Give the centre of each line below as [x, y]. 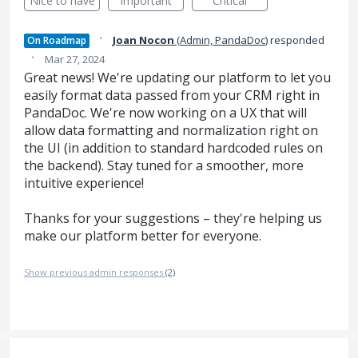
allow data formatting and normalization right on [171, 130]
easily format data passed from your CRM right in [172, 95]
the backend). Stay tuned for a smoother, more [164, 165]
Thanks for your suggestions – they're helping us [173, 219]
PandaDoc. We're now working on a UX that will [165, 113]
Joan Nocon [143, 40]
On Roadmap [57, 40]
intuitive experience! [84, 183]
